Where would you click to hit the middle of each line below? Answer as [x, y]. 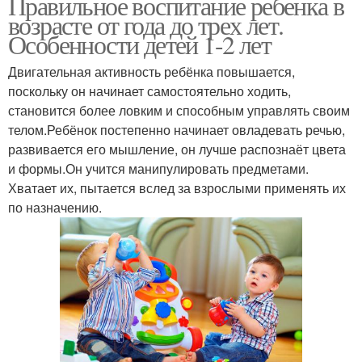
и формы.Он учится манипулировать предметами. [158, 169]
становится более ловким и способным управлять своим [179, 111]
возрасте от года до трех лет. [146, 25]
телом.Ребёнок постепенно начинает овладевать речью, [177, 130]
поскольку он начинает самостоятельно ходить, [149, 91]
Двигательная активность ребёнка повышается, [152, 72]
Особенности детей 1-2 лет [139, 44]
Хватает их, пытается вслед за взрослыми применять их [177, 188]
